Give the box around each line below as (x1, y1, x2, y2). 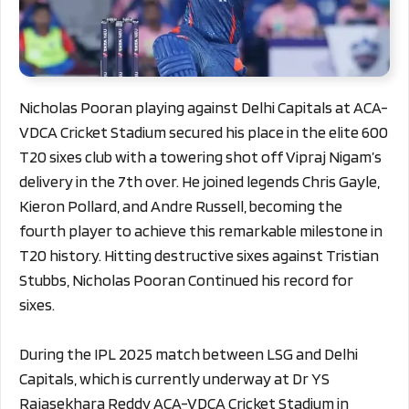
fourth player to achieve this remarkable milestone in (19, 221, 383, 241)
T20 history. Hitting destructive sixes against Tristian (19, 246, 379, 266)
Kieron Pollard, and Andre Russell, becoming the (19, 196, 342, 216)
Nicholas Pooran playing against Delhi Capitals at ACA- (19, 98, 388, 118)
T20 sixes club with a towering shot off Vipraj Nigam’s (19, 147, 382, 167)
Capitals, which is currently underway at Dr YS (19, 369, 330, 389)
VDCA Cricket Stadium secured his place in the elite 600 (19, 122, 388, 142)
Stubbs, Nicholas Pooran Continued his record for (19, 270, 353, 290)
